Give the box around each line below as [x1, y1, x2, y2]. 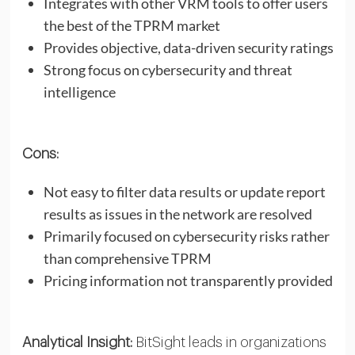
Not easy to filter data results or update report [43, 182, 326, 200]
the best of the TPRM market [43, 16, 220, 34]
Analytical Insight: [21, 334, 132, 349]
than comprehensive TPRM [43, 249, 212, 267]
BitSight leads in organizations [132, 334, 326, 349]
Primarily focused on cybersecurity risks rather [43, 227, 330, 245]
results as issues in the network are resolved [43, 204, 312, 223]
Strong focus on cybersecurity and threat [43, 60, 292, 78]
